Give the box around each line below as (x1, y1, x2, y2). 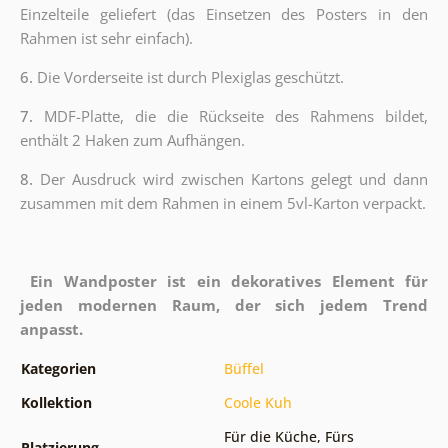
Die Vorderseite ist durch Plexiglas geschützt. (36, 66, 344, 87)
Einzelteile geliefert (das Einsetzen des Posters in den (19, 3, 429, 24)
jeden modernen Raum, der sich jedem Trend (19, 294, 429, 315)
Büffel (223, 358, 264, 378)
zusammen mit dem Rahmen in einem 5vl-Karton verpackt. (19, 192, 426, 213)
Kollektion (20, 392, 92, 412)
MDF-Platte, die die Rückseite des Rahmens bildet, (44, 105, 429, 126)
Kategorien (20, 358, 96, 378)
